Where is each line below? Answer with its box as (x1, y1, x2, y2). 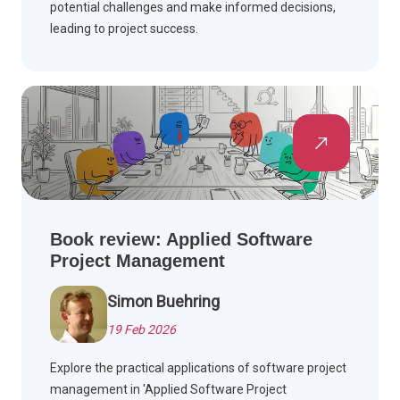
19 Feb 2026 (107, 322, 176, 337)
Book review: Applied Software (50, 229, 312, 250)
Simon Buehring (107, 292, 220, 312)
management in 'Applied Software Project (50, 382, 287, 397)
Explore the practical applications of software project (50, 361, 346, 376)
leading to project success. (50, 21, 198, 37)
